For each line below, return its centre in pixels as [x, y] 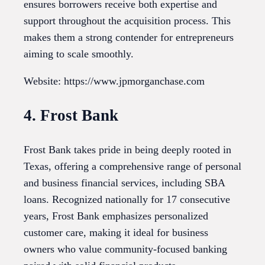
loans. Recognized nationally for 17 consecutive [127, 200]
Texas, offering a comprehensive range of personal [132, 167]
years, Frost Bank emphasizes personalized [116, 216]
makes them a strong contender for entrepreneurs [129, 38]
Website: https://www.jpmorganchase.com [114, 81]
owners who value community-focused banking [125, 249]
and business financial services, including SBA [124, 183]
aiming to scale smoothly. [79, 54]
